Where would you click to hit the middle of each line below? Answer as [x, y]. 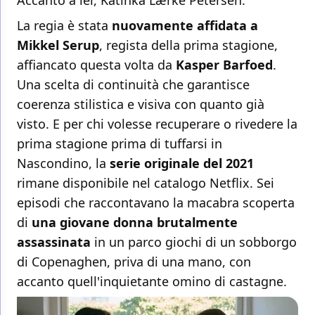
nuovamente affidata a [185, 26]
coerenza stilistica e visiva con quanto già [141, 104]
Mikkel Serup [58, 45]
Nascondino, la [62, 163]
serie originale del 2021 [180, 163]
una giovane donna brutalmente [135, 223]
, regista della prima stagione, [188, 45]
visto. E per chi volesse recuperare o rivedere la [157, 124]
